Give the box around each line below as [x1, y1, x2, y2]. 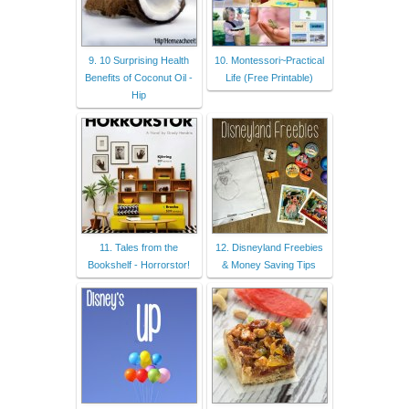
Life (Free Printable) [225, 72, 313, 84]
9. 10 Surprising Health [88, 55, 189, 67]
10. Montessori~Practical [214, 55, 324, 67]
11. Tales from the [99, 242, 178, 254]
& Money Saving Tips [222, 259, 316, 271]
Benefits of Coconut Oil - [84, 72, 193, 84]
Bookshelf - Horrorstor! [87, 259, 190, 271]
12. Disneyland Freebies [215, 242, 323, 254]
